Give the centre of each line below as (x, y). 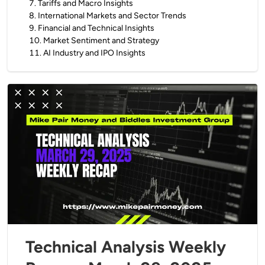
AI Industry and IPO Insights (94, 53)
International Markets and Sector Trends (112, 16)
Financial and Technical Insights (96, 28)
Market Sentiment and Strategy (101, 41)
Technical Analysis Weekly (126, 247)
